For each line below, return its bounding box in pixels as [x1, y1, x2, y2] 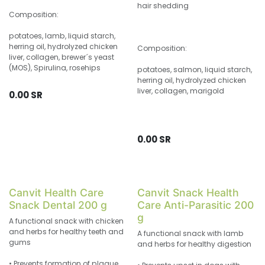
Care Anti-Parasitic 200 [137, 198, 254, 211]
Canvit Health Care [9, 186, 104, 199]
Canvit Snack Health [137, 186, 239, 199]
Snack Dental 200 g [9, 198, 107, 211]
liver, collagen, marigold [137, 85, 224, 96]
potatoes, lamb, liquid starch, [9, 30, 115, 41]
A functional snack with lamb [137, 228, 244, 238]
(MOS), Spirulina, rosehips [9, 62, 101, 73]
